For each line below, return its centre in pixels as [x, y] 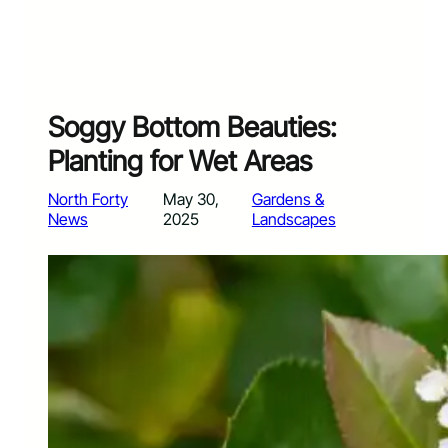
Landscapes [293, 219]
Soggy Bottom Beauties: [192, 127]
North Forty [88, 199]
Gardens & [287, 199]
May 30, [190, 199]
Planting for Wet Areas [180, 161]
